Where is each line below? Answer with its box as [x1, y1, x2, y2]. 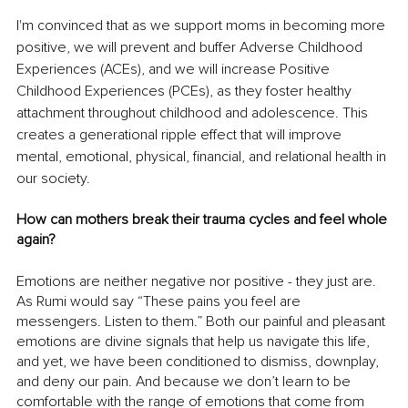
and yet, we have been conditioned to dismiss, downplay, [16, 352, 382, 371]
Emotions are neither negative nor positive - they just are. [16, 271, 380, 291]
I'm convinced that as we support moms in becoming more [16, 15, 389, 35]
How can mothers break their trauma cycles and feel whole [16, 209, 391, 229]
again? [16, 229, 56, 249]
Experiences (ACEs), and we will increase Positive [16, 59, 333, 78]
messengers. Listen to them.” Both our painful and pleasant [16, 311, 389, 331]
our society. [16, 168, 90, 188]
